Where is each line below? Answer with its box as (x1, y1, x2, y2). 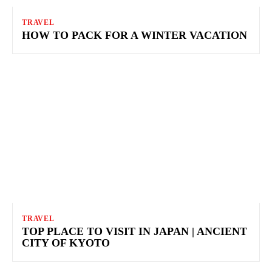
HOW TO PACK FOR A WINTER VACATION (22, 29, 247, 41)
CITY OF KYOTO (22, 236, 110, 249)
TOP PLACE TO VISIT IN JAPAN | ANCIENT (22, 225, 247, 237)
